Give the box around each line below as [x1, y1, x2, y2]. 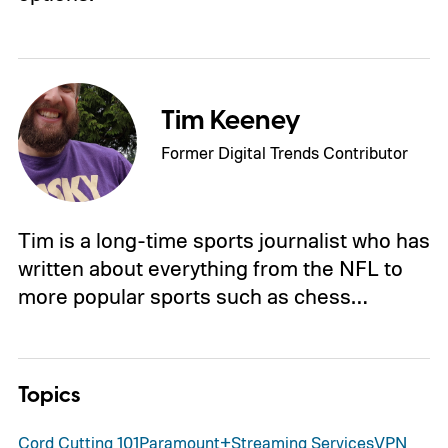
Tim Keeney [161, 102, 302, 141]
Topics [17, 379, 80, 411]
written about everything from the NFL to [17, 255, 403, 282]
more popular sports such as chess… [17, 283, 367, 310]
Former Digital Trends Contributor [161, 142, 409, 164]
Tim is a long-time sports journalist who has [17, 227, 430, 254]
